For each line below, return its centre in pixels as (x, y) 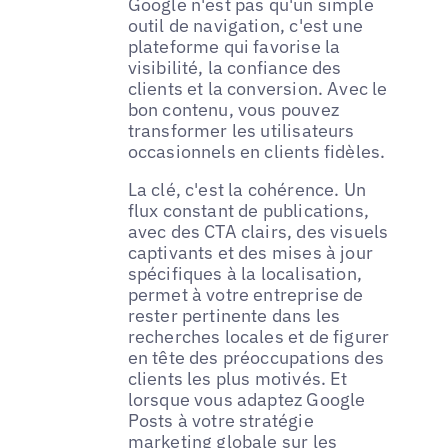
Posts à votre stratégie (220, 421)
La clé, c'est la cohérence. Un (247, 190)
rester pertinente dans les (234, 316)
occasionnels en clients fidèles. (256, 152)
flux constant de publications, (248, 211)
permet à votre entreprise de (245, 295)
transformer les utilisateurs (241, 131)
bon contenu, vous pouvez (233, 110)
